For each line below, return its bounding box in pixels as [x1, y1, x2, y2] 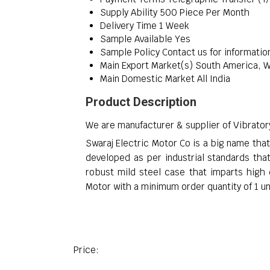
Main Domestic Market [100, 73, 195, 85]
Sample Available [100, 33, 172, 45]
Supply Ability [100, 7, 157, 19]
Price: [74, 244, 99, 256]
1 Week [159, 20, 189, 32]
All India [197, 73, 230, 85]
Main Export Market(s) [100, 60, 193, 72]
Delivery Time [100, 20, 157, 32]
